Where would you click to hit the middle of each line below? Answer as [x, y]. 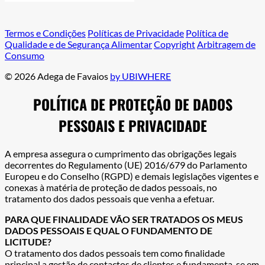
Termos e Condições [45, 33]
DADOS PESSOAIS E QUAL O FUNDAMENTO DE [109, 230]
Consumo [25, 56]
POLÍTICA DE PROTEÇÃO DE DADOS [132, 104]
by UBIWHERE [140, 76]
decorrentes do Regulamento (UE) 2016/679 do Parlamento [126, 164]
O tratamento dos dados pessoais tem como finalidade [115, 253]
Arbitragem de [226, 44]
